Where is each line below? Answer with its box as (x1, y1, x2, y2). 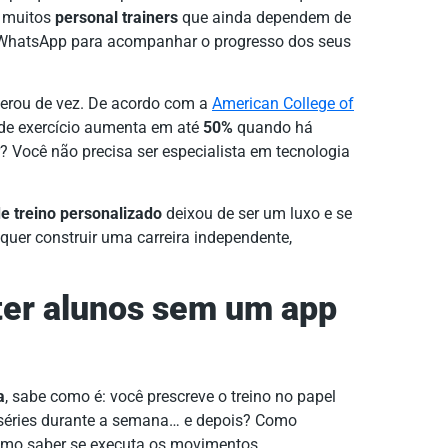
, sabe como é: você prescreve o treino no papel (5, 386, 336, 406)
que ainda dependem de (178, 7, 351, 27)
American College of (212, 93, 354, 113)
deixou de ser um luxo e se (162, 204, 352, 224)
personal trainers (55, 7, 178, 27)
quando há (233, 117, 313, 137)
